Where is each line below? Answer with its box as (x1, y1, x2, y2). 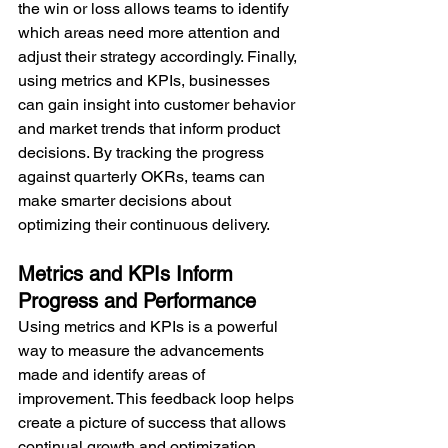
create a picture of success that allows (18, 413, 290, 433)
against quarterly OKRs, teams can (18, 167, 269, 187)
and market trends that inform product (18, 119, 284, 139)
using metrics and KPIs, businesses (18, 71, 274, 91)
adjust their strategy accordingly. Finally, (18, 47, 301, 67)
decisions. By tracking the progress (18, 143, 268, 163)
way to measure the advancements (18, 341, 268, 361)
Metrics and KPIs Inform (18, 262, 239, 287)
